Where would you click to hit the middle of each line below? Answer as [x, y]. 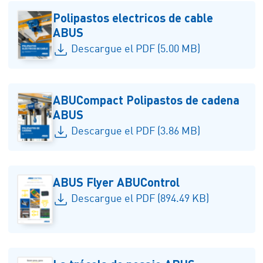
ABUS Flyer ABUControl [117, 181]
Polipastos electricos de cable [133, 17]
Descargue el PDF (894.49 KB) [140, 199]
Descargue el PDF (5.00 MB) [135, 49]
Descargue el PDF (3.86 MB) [135, 131]
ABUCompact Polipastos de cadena [146, 99]
